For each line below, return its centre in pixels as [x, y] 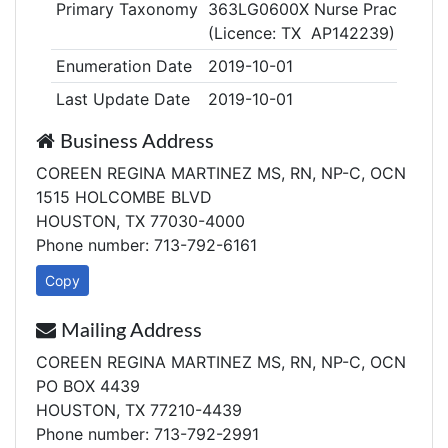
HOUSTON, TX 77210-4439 [139, 410]
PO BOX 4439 [88, 386]
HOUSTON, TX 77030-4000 [140, 221]
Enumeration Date [123, 66]
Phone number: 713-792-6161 [146, 245]
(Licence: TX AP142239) [301, 33]
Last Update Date [122, 99]
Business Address [134, 142]
